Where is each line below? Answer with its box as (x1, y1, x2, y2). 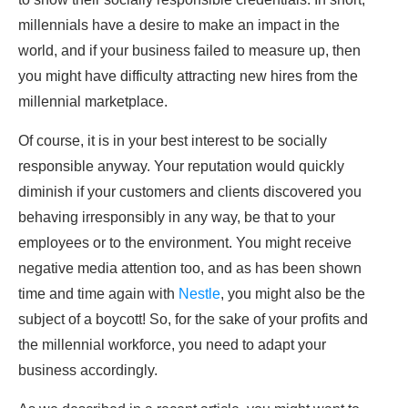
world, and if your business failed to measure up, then (18, 43, 361, 59)
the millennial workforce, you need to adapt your (18, 337, 326, 353)
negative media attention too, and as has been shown (18, 260, 362, 277)
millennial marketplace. (18, 94, 171, 110)
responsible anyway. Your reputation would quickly (18, 158, 344, 175)
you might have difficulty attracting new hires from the (18, 68, 358, 85)
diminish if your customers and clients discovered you (18, 184, 362, 200)
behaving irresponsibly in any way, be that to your (18, 209, 335, 226)
